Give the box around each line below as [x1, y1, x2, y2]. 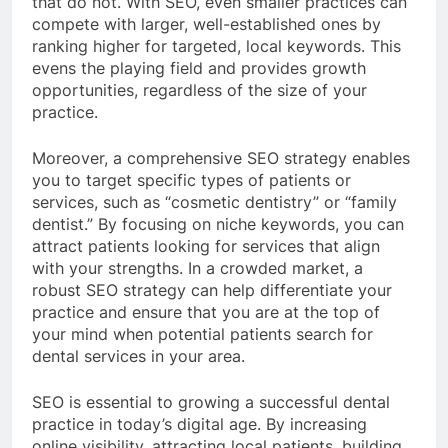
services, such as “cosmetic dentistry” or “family [32, 192, 397, 213]
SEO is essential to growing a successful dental [32, 392, 390, 413]
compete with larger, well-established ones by [32, 14, 381, 35]
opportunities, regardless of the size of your [32, 80, 367, 101]
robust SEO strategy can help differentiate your [32, 280, 392, 301]
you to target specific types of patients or [32, 170, 351, 191]
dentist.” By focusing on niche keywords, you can [32, 214, 404, 235]
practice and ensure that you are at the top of [32, 302, 380, 323]
